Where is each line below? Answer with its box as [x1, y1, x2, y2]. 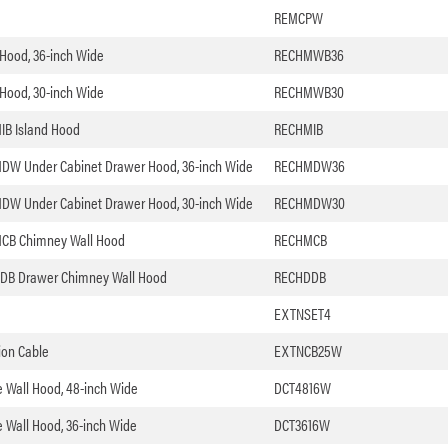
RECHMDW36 [273, 154, 345, 178]
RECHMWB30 [273, 80, 344, 104]
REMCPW [273, 6, 323, 30]
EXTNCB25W [273, 339, 342, 363]
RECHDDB [273, 265, 326, 289]
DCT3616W [273, 413, 330, 437]
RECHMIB [273, 117, 323, 141]
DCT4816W [273, 376, 331, 400]
